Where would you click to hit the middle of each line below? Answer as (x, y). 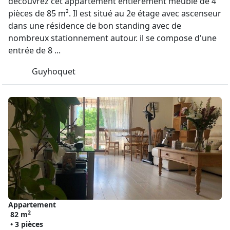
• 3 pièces (27, 224)
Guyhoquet (54, 72)
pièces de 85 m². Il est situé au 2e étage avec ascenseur (115, 13)
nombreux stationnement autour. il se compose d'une (112, 38)
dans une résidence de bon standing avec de (95, 26)
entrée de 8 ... (34, 50)
